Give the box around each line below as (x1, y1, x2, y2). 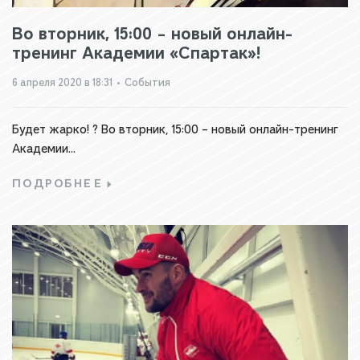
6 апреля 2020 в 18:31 (12, 76, 112, 89)
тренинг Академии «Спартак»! (12, 42, 260, 63)
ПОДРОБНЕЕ (12, 176, 104, 191)
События (125, 76, 170, 89)
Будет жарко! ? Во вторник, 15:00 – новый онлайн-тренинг (12, 121, 338, 137)
